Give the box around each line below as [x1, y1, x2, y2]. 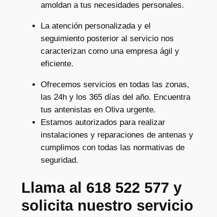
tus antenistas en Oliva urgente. [40, 105, 156, 114]
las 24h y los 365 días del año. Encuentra [40, 92, 190, 102]
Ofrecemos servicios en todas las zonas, [40, 79, 189, 89]
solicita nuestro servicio [21, 197, 193, 215]
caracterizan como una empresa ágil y [40, 46, 179, 56]
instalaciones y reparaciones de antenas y [40, 130, 193, 139]
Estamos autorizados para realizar [40, 117, 165, 127]
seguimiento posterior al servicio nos [40, 33, 174, 43]
